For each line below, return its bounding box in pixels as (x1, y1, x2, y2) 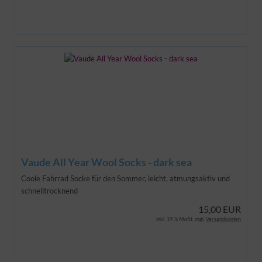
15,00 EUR (198, 203, 241, 215)
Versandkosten (206, 215, 241, 222)
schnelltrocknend (21, 185, 78, 195)
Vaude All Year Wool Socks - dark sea (21, 155, 192, 168)
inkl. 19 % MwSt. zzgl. (156, 215, 206, 222)
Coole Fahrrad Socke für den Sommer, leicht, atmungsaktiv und (21, 173, 230, 183)
